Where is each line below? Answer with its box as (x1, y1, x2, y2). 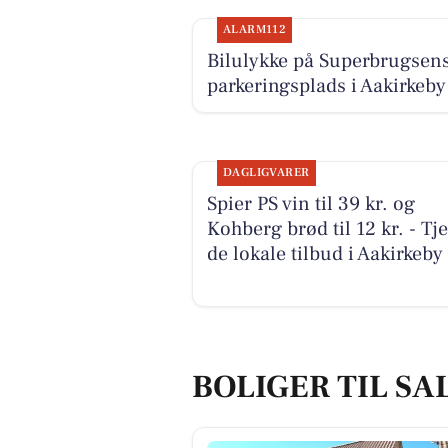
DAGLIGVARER (222, 165, 310, 181)
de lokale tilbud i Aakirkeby (206, 241, 443, 268)
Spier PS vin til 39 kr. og (206, 191, 415, 218)
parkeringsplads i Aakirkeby (206, 72, 446, 99)
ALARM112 (222, 21, 287, 37)
